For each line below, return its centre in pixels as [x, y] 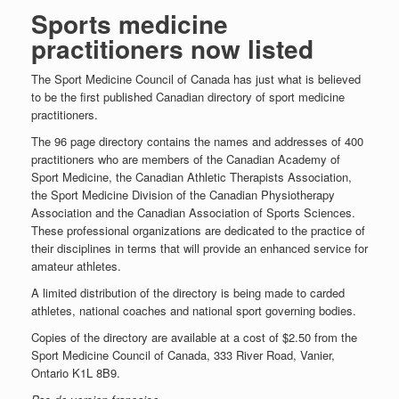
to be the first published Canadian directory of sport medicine [188, 97]
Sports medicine [130, 24]
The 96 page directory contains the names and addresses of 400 [197, 141]
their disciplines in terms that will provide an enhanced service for [199, 248]
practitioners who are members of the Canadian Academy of [186, 159]
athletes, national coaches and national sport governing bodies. [194, 310]
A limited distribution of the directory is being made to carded [188, 293]
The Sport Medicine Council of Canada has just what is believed [196, 79]
